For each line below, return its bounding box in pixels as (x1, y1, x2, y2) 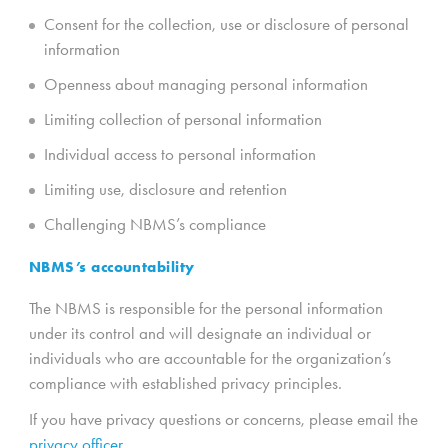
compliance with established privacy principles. (29, 372, 342, 393)
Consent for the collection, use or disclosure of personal (44, 14, 409, 35)
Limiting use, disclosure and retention (44, 179, 287, 200)
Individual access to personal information (44, 144, 316, 165)
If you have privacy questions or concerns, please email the (29, 408, 418, 429)
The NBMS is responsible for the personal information (29, 297, 383, 318)
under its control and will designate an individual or (29, 322, 371, 343)
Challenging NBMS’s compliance (44, 214, 266, 235)
